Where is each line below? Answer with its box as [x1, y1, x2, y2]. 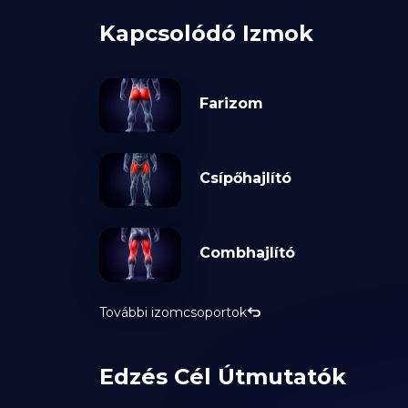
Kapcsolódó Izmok [98, 20, 313, 47]
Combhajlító [199, 244, 295, 262]
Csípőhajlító [199, 169, 291, 188]
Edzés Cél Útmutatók [98, 363, 346, 391]
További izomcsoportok [98, 304, 247, 321]
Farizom [199, 95, 263, 113]
